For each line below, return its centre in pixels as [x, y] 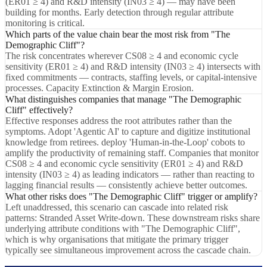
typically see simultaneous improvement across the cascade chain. [128, 250]
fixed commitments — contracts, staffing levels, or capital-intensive [131, 77]
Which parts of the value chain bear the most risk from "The [118, 34]
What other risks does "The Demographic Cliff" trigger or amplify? [131, 196]
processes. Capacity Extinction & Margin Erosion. [100, 88]
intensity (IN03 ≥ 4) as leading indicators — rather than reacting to [130, 174]
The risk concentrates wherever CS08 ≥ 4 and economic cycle [122, 55]
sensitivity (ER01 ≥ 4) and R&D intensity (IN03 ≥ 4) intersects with [133, 66]
